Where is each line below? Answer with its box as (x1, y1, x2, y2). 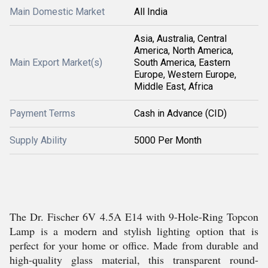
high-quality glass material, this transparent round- (10, 252, 258, 267)
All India (134, 6, 167, 17)
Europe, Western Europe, (134, 69, 236, 80)
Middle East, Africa (134, 81, 213, 92)
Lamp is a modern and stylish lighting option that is (10, 224, 258, 238)
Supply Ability (10, 135, 67, 146)
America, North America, (134, 45, 233, 56)
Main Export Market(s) (10, 57, 102, 68)
